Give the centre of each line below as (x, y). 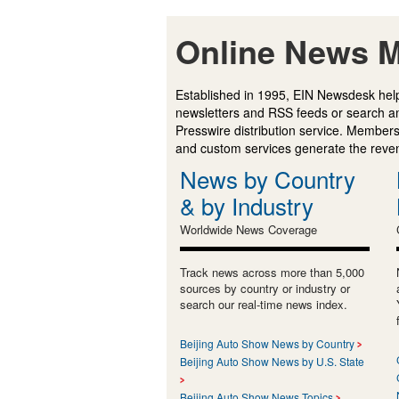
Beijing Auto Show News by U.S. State (272, 361)
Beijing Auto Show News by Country (267, 343)
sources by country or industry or (265, 288)
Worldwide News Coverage (248, 229)
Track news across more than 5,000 (272, 272)
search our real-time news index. (264, 304)
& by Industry (247, 205)
